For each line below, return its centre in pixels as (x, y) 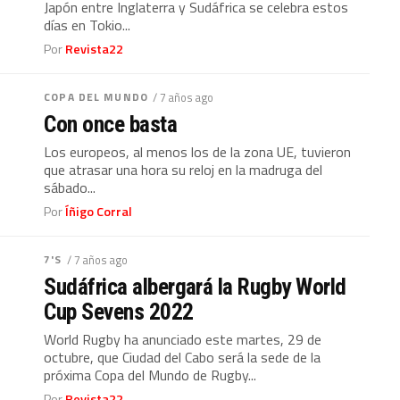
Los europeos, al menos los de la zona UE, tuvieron (198, 152)
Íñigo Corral (99, 212)
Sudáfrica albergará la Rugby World (195, 287)
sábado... (70, 187)
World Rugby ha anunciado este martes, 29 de (183, 339)
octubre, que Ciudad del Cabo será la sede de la (183, 357)
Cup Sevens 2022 (119, 312)
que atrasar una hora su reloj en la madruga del (183, 170)
